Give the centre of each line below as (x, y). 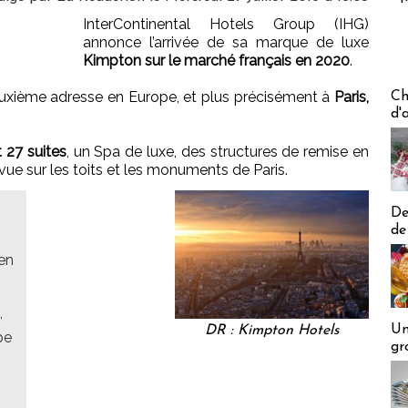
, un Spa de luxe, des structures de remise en (218, 152)
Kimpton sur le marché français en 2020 (216, 61)
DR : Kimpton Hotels (272, 331)
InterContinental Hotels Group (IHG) (226, 25)
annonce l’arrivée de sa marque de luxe (226, 43)
